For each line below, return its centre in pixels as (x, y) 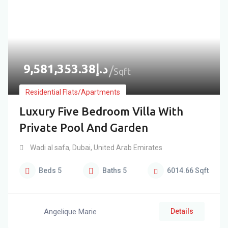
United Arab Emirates (127, 148)
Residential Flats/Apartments (73, 92)
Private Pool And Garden (84, 127)
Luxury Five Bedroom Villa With (101, 111)
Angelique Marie (70, 211)
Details (182, 211)
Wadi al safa (50, 148)
